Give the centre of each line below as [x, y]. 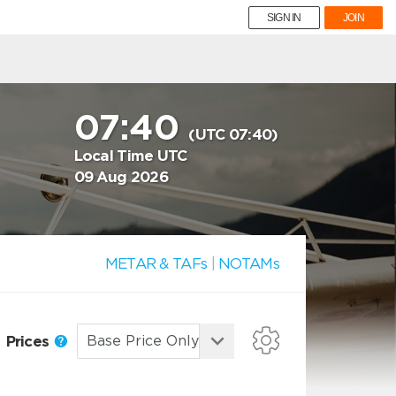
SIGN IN [284, 18]
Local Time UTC [130, 156]
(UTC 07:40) [233, 134]
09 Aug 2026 [121, 177]
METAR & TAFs [156, 263]
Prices [29, 341]
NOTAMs [249, 263]
